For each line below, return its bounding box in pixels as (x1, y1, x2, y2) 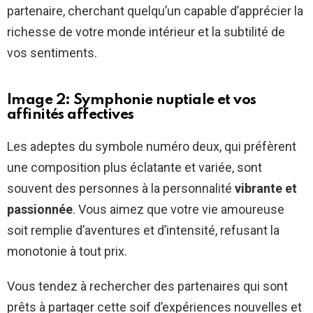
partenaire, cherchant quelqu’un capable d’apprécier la (7, 3, 303, 18)
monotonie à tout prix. (7, 243, 127, 259)
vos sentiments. (7, 45, 97, 60)
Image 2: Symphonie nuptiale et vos (7, 92, 256, 108)
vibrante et (235, 180, 297, 196)
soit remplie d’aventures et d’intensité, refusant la (7, 222, 279, 238)
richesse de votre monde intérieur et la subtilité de (7, 24, 285, 39)
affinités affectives (7, 107, 134, 122)
